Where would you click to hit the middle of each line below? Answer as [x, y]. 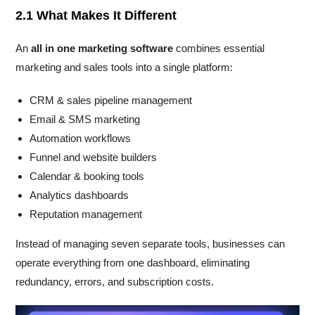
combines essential [219, 48]
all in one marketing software [102, 48]
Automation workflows [81, 138]
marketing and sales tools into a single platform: [124, 67]
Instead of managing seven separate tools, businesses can [150, 243]
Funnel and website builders [94, 157]
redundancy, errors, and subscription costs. [115, 281]
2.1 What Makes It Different [96, 15]
